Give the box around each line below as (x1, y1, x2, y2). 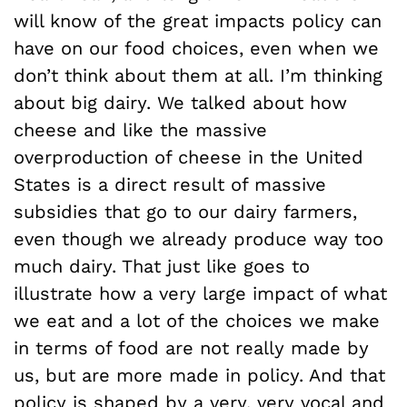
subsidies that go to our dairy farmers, (14, 201, 357, 223)
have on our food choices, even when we (14, 37, 379, 59)
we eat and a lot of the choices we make (14, 310, 380, 332)
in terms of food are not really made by (14, 337, 369, 359)
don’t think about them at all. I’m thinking (14, 65, 382, 86)
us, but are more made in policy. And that (14, 364, 385, 386)
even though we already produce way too (14, 228, 383, 250)
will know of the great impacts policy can (14, 10, 382, 32)
